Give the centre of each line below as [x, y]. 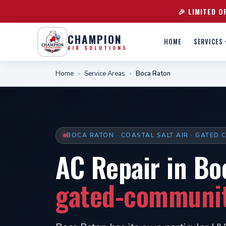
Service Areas [105, 74]
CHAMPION [95, 39]
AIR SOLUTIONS [98, 47]
